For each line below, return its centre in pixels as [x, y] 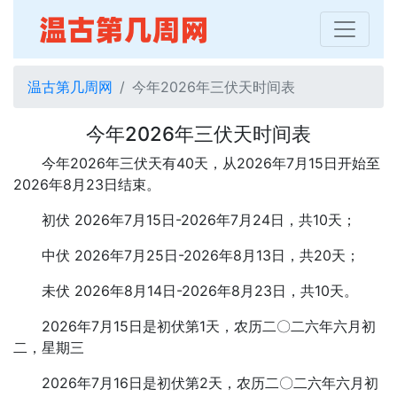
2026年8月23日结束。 [87, 184]
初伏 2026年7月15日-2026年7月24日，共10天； [199, 220]
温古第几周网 [70, 87]
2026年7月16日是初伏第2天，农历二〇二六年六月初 [210, 383]
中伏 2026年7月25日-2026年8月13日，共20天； [201, 255]
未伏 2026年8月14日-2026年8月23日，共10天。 [200, 291]
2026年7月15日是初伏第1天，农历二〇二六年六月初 [209, 326]
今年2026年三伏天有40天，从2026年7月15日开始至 [211, 163]
